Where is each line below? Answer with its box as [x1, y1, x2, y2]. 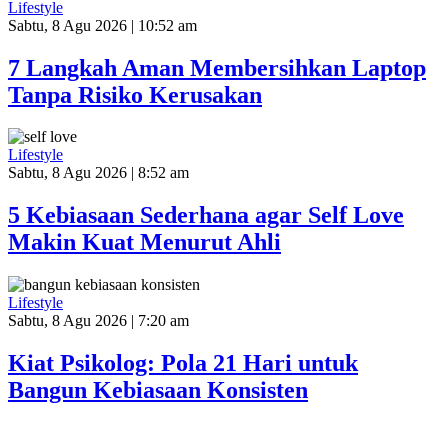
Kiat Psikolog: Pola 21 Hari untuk [8, 350, 358, 377]
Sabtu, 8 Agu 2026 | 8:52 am [8, 164, 189, 182]
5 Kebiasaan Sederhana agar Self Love [8, 202, 404, 229]
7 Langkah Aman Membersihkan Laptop [8, 54, 426, 81]
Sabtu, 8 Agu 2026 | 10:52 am [8, 16, 197, 34]
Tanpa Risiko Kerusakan [8, 81, 262, 108]
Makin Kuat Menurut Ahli [8, 229, 281, 256]
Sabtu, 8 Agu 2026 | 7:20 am [8, 312, 189, 330]
